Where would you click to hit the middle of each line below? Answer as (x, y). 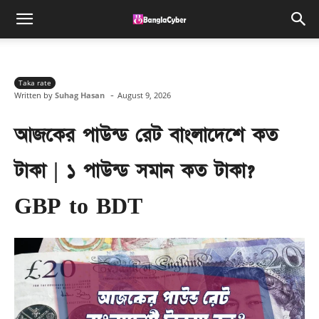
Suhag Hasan (80, 95)
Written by (33, 95)
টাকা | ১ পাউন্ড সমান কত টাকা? (134, 171)
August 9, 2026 (144, 95)
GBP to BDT (78, 207)
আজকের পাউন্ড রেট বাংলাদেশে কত (146, 136)
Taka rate (35, 83)
